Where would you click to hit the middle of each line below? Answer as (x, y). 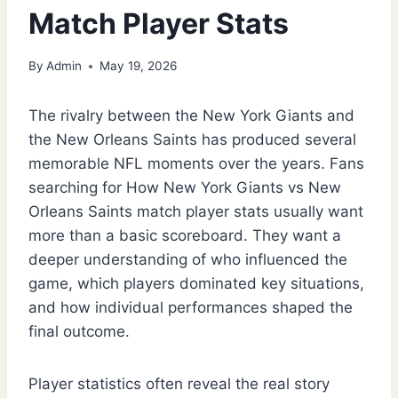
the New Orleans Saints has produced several (192, 140)
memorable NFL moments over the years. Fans (196, 164)
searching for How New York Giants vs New (185, 188)
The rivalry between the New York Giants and (191, 116)
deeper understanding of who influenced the (188, 260)
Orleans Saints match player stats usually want (196, 212)
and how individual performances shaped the (191, 308)
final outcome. (79, 332)
